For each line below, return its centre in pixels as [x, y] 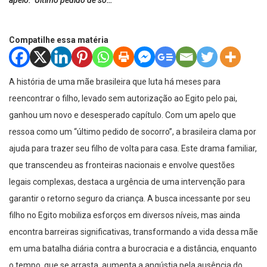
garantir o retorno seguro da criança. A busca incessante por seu [130, 199]
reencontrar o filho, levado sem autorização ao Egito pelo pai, [123, 99]
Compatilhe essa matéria [59, 40]
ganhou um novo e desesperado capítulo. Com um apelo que [122, 115]
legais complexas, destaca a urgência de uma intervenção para [127, 182]
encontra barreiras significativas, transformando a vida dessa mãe [133, 232]
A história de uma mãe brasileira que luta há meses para [115, 82]
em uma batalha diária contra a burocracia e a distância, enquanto [133, 249]
